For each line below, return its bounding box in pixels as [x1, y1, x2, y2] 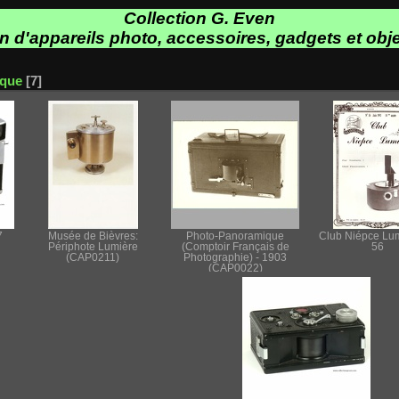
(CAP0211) [66, 251, 119, 263]
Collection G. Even [124, 8, 275, 28]
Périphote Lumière [47, 240, 138, 252]
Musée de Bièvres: [47, 230, 138, 241]
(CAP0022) [208, 262, 263, 273]
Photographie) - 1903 [183, 251, 287, 263]
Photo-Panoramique [186, 230, 284, 241]
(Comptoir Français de [181, 240, 289, 252]
